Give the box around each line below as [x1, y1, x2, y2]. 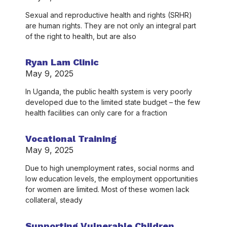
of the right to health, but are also [25, 32, 136, 41]
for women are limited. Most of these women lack [25, 185, 190, 194]
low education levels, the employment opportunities [25, 174, 198, 183]
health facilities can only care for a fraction [25, 108, 167, 117]
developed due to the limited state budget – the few [25, 98, 200, 106]
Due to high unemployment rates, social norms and [25, 164, 194, 172]
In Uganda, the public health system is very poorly [25, 87, 192, 96]
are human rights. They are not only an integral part [25, 21, 196, 30]
